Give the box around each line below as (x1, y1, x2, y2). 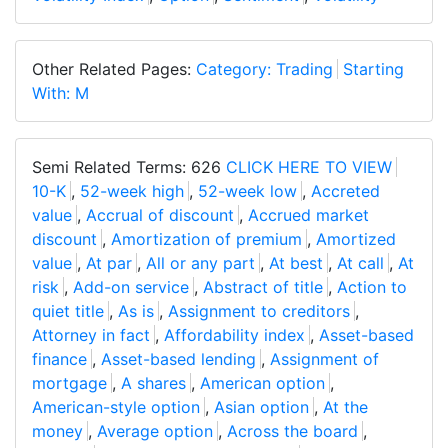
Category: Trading (196, 59, 333, 80)
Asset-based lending (101, 349, 256, 370)
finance (32, 349, 87, 370)
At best (269, 253, 323, 274)
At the (323, 397, 368, 418)
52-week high (80, 181, 184, 202)
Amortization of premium (111, 229, 302, 250)
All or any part (146, 253, 255, 274)
